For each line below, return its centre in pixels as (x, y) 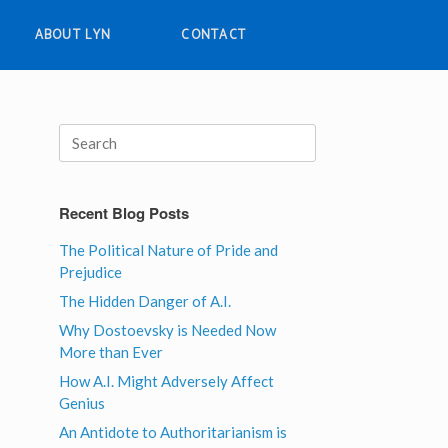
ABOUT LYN (73, 35)
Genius (82, 403)
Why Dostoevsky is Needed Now (168, 330)
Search (81, 134)
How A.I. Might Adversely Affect (167, 381)
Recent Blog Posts (124, 213)
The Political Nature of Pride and (169, 250)
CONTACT (214, 35)
